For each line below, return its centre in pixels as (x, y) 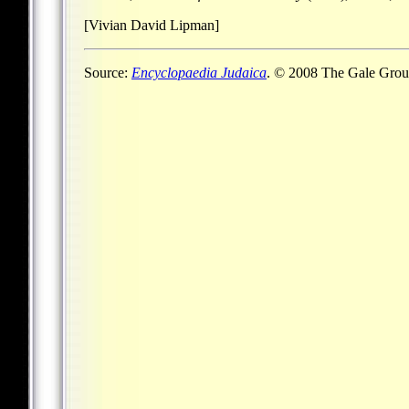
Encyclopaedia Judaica (199, 72)
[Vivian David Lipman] (152, 25)
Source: (108, 72)
